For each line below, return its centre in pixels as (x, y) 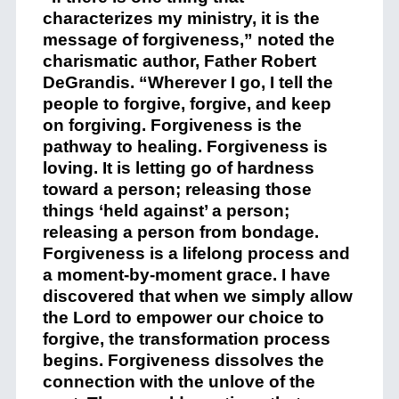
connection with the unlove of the (179, 381)
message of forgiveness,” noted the (188, 39)
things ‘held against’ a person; (166, 210)
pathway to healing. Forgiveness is (185, 146)
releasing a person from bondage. (180, 232)
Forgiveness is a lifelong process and (196, 253)
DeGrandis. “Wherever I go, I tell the (187, 82)
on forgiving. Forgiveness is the (172, 125)
